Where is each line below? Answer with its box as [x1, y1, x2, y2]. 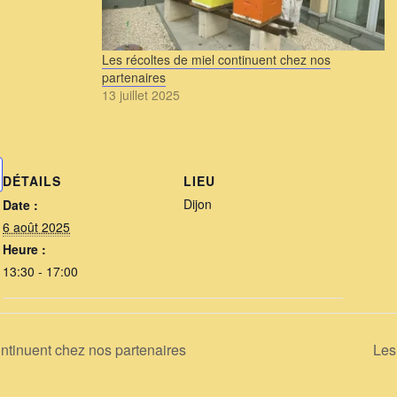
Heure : [3, 240, 47, 259]
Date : [3, 196, 39, 214]
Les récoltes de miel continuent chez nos [101, 51, 331, 69]
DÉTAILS [3, 172, 62, 191]
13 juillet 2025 [101, 86, 180, 105]
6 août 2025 [3, 218, 71, 237]
